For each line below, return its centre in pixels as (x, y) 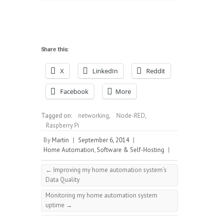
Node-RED (131, 116)
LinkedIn (105, 71)
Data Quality (63, 180)
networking (94, 116)
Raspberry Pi (63, 126)
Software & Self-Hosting (131, 150)
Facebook (74, 92)
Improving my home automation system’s (109, 170)
